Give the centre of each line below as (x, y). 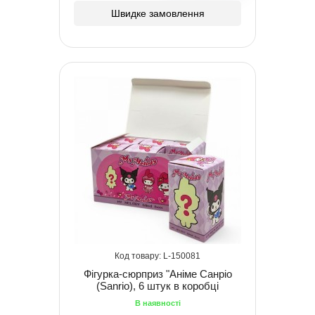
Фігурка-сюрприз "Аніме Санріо (157, 274)
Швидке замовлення (157, 13)
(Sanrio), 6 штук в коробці (157, 285)
